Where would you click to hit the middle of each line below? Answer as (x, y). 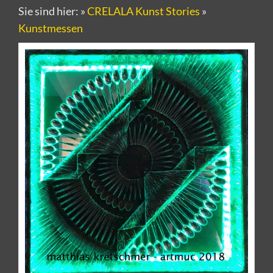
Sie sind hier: (49, 11)
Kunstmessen (51, 28)
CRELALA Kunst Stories (144, 11)
